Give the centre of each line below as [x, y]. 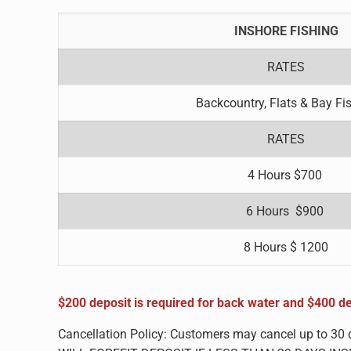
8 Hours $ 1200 [286, 247]
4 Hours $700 [286, 175]
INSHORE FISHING [286, 31]
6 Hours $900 [286, 211]
